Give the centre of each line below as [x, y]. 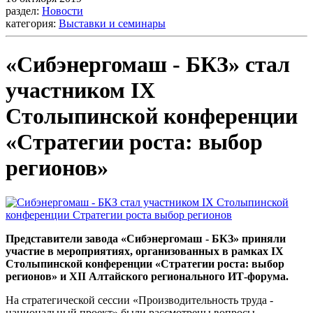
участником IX [80, 90]
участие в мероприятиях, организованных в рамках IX [145, 251]
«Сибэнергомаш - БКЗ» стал [148, 65]
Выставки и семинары [112, 23]
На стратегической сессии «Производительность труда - [139, 300]
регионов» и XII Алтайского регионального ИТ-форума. [147, 276]
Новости [63, 11]
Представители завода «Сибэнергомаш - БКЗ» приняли [146, 238]
